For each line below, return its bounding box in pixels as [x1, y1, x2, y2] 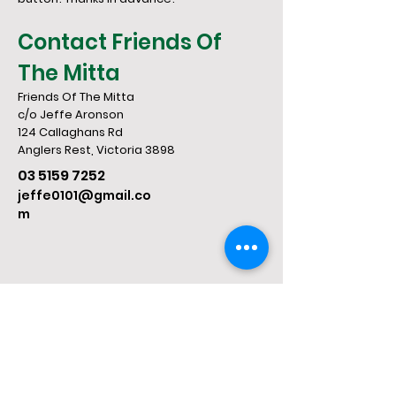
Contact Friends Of [18, 27, 222, 57]
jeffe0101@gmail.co [18, 187, 151, 205]
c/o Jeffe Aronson [18, 106, 124, 124]
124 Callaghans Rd [18, 124, 123, 141]
